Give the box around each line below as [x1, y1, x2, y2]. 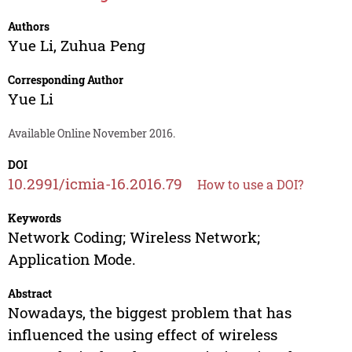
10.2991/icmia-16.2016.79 [7, 174, 182, 194]
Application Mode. [7, 249, 136, 269]
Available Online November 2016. [7, 126, 175, 141]
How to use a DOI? [196, 176, 303, 193]
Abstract [7, 286, 52, 302]
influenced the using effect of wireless [7, 324, 277, 345]
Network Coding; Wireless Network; [7, 227, 260, 247]
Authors [7, 19, 49, 35]
